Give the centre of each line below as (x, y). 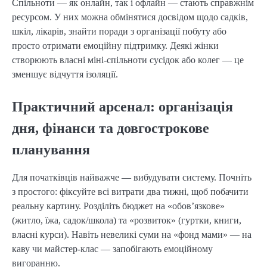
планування (51, 150)
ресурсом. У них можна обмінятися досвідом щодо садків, (130, 17)
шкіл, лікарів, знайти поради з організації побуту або (119, 32)
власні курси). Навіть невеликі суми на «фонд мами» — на (132, 234)
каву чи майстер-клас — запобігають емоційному (112, 249)
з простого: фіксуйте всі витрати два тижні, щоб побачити (130, 191)
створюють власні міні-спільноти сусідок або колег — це (128, 60)
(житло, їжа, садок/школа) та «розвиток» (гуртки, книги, (127, 220)
